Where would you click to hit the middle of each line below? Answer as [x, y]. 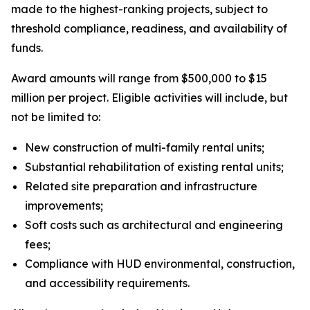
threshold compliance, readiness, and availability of [149, 28]
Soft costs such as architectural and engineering [154, 225]
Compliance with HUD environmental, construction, [160, 264]
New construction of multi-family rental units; [146, 147]
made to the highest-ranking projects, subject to [139, 9]
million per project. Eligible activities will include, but [149, 98]
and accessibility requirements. [109, 283]
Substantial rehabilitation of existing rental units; [156, 167]
